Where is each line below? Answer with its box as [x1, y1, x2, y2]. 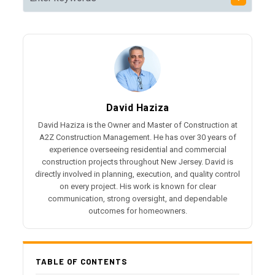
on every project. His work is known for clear [59, 181, 216, 191]
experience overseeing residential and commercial [48, 144, 227, 154]
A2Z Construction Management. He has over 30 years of [39, 132, 236, 142]
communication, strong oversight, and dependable [48, 193, 227, 203]
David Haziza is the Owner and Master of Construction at [37, 120, 238, 130]
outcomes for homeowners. [88, 206, 187, 215]
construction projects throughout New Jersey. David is [42, 157, 233, 166]
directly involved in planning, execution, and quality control [35, 169, 240, 179]
